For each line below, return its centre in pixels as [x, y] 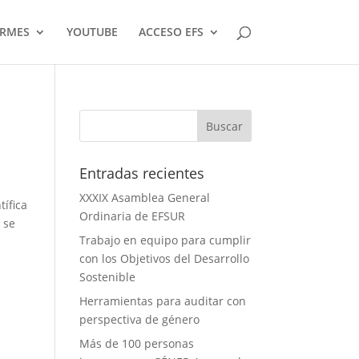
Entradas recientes [141, 173]
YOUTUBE [92, 32]
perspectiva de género [139, 319]
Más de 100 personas [136, 343]
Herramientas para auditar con [162, 301]
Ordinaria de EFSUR [132, 216]
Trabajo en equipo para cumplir [165, 240]
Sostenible [107, 277]
